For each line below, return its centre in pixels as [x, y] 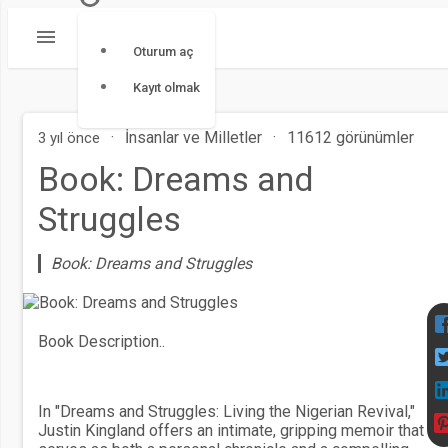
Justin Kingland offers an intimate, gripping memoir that [231, 430]
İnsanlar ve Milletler [193, 137]
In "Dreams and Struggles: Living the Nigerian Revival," [226, 411]
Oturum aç [163, 51]
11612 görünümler [350, 137]
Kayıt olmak [166, 87]
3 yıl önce [69, 138]
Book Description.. [101, 341]
